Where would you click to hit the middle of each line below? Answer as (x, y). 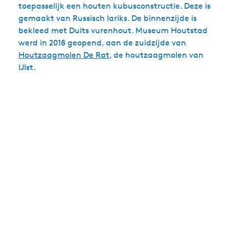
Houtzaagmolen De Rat (64, 55)
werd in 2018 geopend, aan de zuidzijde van (102, 43)
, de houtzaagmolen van (156, 55)
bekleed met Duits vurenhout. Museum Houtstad (113, 30)
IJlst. (27, 67)
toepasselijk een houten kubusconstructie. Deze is (114, 6)
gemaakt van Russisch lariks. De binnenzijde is (108, 18)
